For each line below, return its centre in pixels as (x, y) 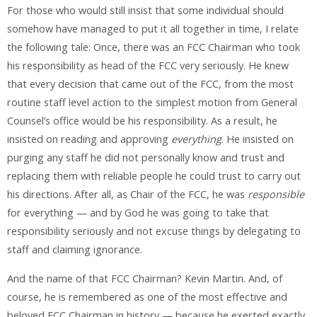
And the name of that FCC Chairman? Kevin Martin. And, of (145, 278)
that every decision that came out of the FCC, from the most (150, 84)
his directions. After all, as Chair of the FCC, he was (127, 195)
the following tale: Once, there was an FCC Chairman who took (154, 47)
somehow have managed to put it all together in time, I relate (153, 29)
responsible (276, 195)
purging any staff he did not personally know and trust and (146, 158)
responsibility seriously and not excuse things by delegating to (154, 231)
